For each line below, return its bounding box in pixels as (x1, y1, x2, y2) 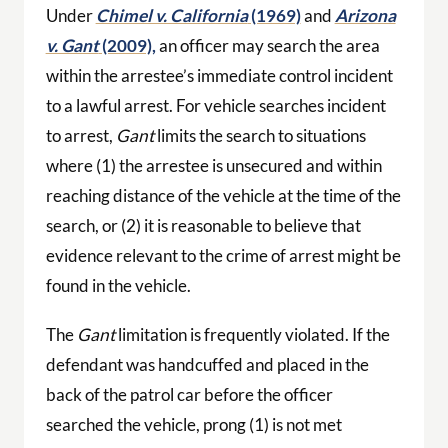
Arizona (334, 5, 396, 27)
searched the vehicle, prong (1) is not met (45, 414, 342, 436)
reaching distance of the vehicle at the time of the (45, 185, 401, 207)
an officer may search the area (155, 35, 380, 57)
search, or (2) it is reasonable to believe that (45, 215, 361, 237)
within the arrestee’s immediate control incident (45, 65, 393, 87)
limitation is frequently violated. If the (114, 324, 390, 346)
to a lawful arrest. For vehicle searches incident (45, 95, 386, 117)
